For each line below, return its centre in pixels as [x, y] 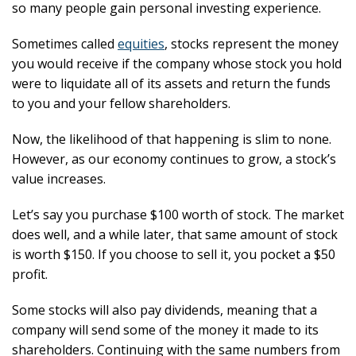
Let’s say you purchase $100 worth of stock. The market [178, 215]
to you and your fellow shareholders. [123, 103]
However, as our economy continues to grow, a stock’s [174, 159]
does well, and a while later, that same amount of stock [175, 234]
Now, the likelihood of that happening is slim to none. [172, 139]
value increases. [60, 179]
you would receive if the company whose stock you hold [177, 64]
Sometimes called [65, 44]
